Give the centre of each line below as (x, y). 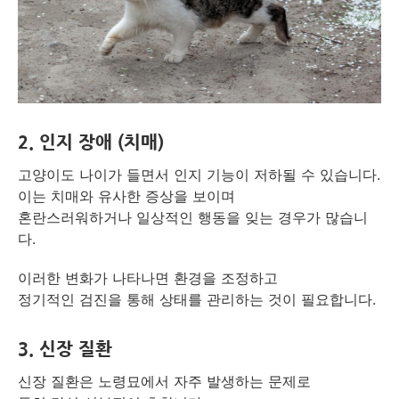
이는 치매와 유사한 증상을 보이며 (126, 195)
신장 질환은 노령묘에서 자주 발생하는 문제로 (164, 381)
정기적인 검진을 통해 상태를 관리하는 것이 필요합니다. (197, 299)
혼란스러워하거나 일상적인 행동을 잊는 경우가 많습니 (193, 217)
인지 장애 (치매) (102, 142)
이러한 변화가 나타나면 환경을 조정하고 (148, 277)
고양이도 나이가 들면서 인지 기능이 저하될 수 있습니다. (199, 174)
